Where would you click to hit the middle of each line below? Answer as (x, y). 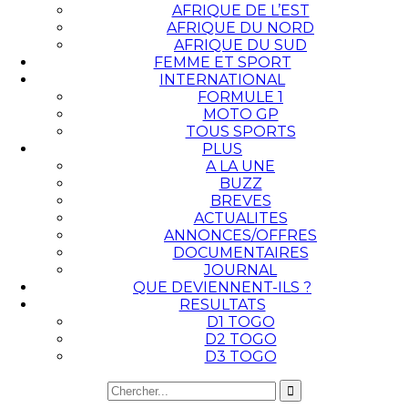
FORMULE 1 (240, 97)
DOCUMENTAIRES (240, 252)
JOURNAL (240, 270)
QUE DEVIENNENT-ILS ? (222, 287)
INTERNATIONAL (222, 79)
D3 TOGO (240, 356)
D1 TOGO (240, 321)
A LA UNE (240, 166)
